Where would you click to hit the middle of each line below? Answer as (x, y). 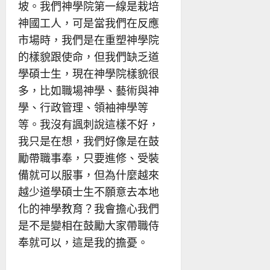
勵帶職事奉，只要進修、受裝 (89, 158)
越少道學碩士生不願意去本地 (89, 191)
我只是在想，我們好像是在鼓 (89, 141)
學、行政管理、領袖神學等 (83, 107)
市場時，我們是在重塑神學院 (89, 39)
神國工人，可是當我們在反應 (89, 23)
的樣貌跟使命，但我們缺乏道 (89, 56)
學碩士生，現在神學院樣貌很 (89, 73)
